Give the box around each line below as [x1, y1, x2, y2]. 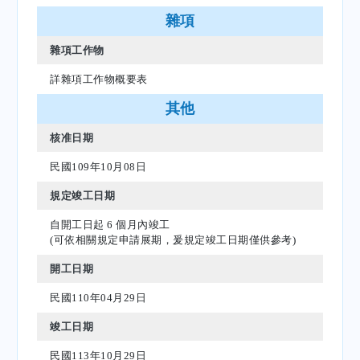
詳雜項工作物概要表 [50, 73, 148, 86]
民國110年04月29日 [50, 292, 146, 305]
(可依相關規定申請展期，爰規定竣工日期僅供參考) [50, 234, 296, 247]
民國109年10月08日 [50, 161, 146, 174]
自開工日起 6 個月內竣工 [50, 219, 170, 231]
